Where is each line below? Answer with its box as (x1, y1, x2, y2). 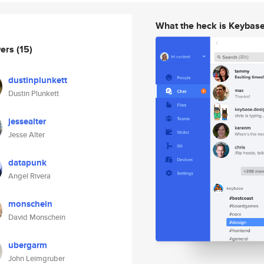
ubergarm (8, 239, 47, 252)
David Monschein (8, 212, 65, 223)
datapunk (8, 156, 47, 169)
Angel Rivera (8, 170, 51, 181)
